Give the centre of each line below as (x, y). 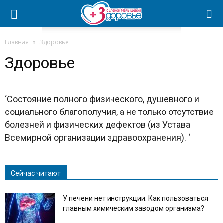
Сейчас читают (36, 173)
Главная (17, 42)
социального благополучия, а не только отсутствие (109, 112)
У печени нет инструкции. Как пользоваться (135, 198)
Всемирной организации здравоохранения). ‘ (98, 138)
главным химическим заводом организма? (133, 208)
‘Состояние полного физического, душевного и (102, 99)
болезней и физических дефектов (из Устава (98, 125)
